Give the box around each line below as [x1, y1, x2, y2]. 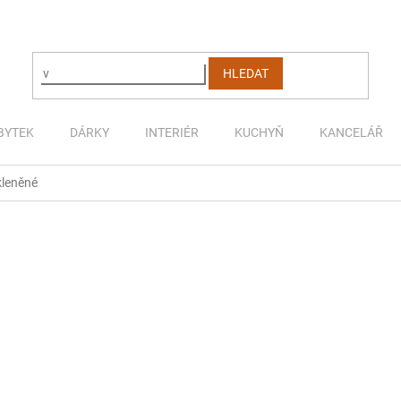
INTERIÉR [145, 125, 199, 140]
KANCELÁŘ [320, 125, 383, 140]
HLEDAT [223, 65, 269, 81]
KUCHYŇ [235, 125, 284, 140]
